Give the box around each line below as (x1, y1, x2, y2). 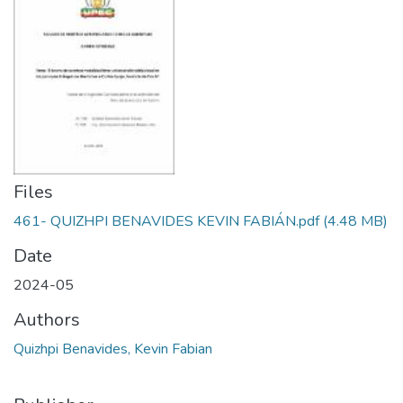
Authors (13, 308, 80, 332)
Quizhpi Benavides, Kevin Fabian (13, 339, 212, 359)
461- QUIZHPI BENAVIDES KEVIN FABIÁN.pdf (13, 211, 319, 231)
